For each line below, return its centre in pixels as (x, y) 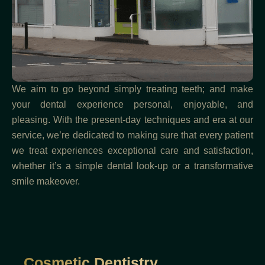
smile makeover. (46, 181)
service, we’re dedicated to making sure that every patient (132, 135)
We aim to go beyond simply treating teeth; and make (132, 89)
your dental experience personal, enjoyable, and (132, 104)
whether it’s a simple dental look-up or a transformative (132, 166)
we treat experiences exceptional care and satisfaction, (132, 150)
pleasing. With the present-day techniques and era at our (132, 119)
